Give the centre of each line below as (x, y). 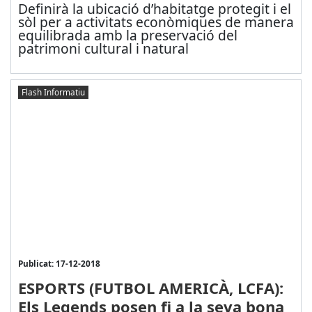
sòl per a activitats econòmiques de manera (156, 22)
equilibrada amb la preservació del (127, 36)
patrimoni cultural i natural (103, 49)
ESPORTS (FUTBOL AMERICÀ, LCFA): (150, 288)
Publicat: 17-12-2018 (59, 264)
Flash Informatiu (53, 92)
